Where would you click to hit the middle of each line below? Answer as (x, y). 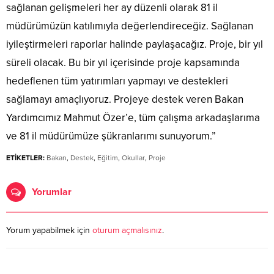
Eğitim (108, 158)
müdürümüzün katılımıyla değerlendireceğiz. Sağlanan (130, 26)
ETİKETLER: (25, 158)
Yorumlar (52, 192)
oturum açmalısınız (127, 231)
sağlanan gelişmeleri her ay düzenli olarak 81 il (112, 8)
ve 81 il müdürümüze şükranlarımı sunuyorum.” (111, 136)
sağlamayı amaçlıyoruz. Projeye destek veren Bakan (125, 100)
